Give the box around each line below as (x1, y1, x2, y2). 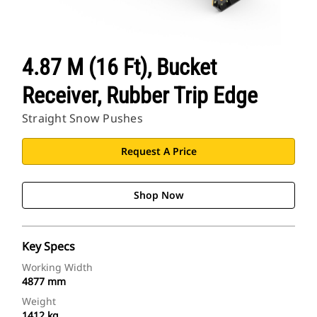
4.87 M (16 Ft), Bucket (22, 54, 217, 81)
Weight (22, 294, 56, 309)
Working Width (22, 260, 93, 275)
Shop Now (133, 188, 184, 202)
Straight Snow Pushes (22, 110, 143, 127)
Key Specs (22, 238, 75, 255)
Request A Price (120, 144, 197, 158)
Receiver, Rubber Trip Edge (22, 82, 258, 110)
